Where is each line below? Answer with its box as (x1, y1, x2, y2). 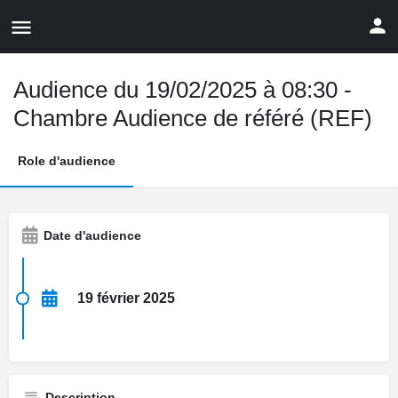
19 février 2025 (77, 291, 175, 306)
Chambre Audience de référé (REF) (13, 105, 372, 131)
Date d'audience (44, 228, 141, 243)
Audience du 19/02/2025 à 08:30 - (13, 76, 352, 103)
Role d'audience (18, 154, 115, 168)
